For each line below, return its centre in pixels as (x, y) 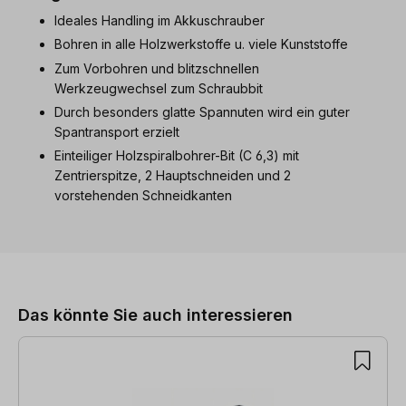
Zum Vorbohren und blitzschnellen (157, 68)
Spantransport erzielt (117, 131)
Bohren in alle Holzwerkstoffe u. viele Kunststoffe (201, 44)
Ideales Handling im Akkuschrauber (159, 20)
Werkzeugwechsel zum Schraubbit (159, 88)
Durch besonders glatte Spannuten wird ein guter (202, 111)
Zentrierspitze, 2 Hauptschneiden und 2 (173, 176)
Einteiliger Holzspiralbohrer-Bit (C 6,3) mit (177, 156)
